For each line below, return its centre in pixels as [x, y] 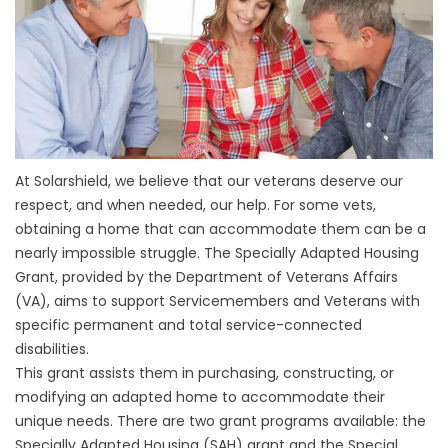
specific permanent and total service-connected [188, 325]
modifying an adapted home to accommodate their [200, 397]
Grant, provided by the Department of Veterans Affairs [206, 277]
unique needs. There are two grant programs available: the [220, 421]
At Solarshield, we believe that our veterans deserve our [209, 181]
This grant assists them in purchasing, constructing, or [204, 373]
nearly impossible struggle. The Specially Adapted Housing [217, 253]
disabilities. [52, 349]
